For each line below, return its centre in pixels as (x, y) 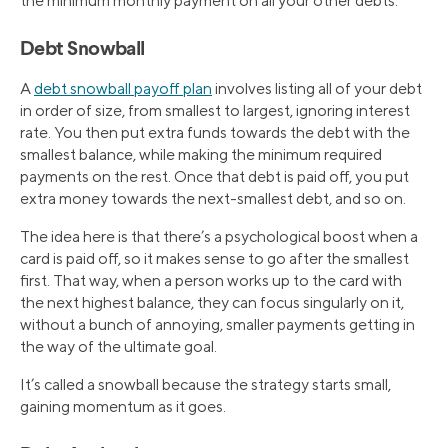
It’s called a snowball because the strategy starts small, (205, 384)
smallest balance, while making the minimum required (201, 154)
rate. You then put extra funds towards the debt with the (215, 132)
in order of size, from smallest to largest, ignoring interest (215, 110)
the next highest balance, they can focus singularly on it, (212, 302)
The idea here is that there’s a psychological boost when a (219, 236)
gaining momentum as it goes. (123, 406)
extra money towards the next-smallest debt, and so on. (213, 198)
